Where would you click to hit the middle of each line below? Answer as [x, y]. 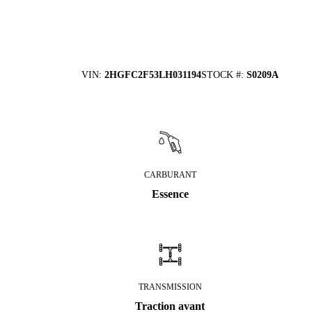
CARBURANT [170, 175]
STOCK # [221, 75]
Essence [170, 194]
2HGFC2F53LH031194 [153, 75]
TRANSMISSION [170, 287]
